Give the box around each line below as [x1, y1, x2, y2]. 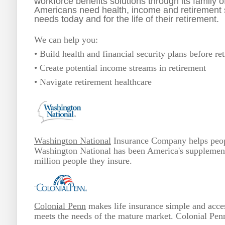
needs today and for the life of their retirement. [34, 14, 219, 25]
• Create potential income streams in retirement [34, 63, 206, 73]
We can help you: [34, 35, 98, 45]
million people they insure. [34, 155, 135, 166]
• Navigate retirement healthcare [34, 77, 152, 87]
